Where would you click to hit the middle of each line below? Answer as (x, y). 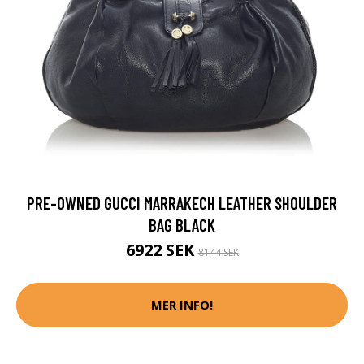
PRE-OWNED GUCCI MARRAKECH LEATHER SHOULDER (182, 202)
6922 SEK (162, 249)
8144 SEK (218, 252)
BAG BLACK (182, 224)
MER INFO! (182, 305)
